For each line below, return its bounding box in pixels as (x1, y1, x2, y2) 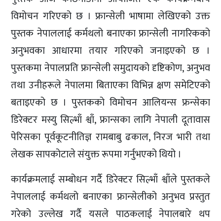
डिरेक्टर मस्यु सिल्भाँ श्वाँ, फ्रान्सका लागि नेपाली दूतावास (11, 111, 210, 128)
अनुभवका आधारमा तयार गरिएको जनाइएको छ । (11, 42, 210, 59)
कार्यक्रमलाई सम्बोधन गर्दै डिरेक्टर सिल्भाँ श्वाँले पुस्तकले (11, 171, 210, 188)
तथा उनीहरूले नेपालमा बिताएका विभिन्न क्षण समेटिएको (11, 76, 210, 94)
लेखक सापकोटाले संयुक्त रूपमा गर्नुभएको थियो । (11, 146, 182, 163)
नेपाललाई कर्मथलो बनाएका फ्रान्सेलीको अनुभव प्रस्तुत (11, 188, 210, 205)
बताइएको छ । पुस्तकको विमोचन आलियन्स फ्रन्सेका (11, 94, 210, 111)
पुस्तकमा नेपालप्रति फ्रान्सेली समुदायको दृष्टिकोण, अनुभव (11, 59, 210, 76)
